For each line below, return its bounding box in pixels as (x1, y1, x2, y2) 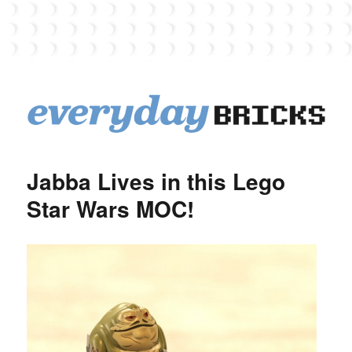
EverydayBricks (27, 142, 165, 169)
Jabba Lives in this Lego (27, 164, 286, 197)
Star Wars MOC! (27, 192, 195, 225)
